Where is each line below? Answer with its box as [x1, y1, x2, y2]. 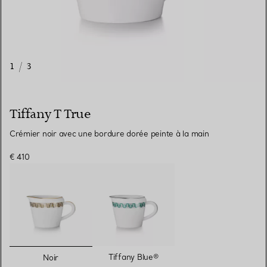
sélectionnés [50, 247, 110, 259]
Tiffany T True [10, 106, 91, 123]
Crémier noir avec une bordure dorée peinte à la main [10, 129, 209, 139]
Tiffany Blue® [108, 252, 159, 262]
